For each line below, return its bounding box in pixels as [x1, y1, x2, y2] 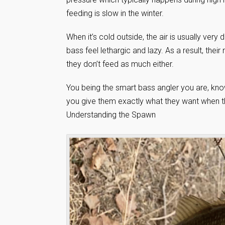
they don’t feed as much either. [66, 59, 174, 69]
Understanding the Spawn [66, 109, 156, 120]
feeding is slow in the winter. [66, 8, 164, 18]
